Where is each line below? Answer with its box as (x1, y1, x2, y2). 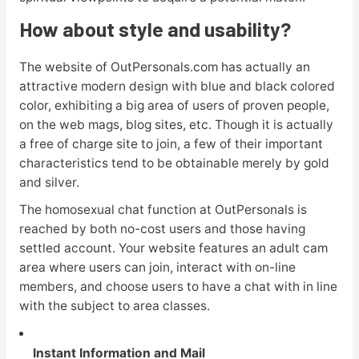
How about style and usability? (18, 16, 291, 41)
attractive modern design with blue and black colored (18, 78, 335, 94)
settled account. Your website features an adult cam (18, 240, 328, 256)
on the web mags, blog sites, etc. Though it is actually (18, 116, 333, 132)
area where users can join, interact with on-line (18, 260, 296, 276)
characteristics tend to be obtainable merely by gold (18, 155, 329, 171)
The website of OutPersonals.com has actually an (18, 58, 310, 75)
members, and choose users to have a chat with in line (18, 279, 337, 295)
